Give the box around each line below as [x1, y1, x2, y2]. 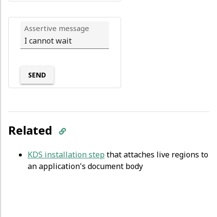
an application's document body [28, 160, 143, 171]
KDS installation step [28, 149, 105, 160]
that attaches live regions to [105, 149, 208, 160]
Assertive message [24, 23, 89, 33]
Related [8, 122, 55, 139]
